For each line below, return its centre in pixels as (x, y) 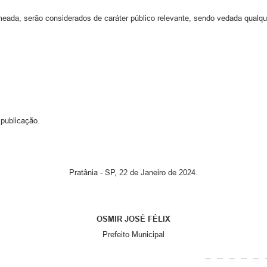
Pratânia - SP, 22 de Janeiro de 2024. (133, 172)
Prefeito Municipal (133, 234)
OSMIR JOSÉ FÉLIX (133, 219)
